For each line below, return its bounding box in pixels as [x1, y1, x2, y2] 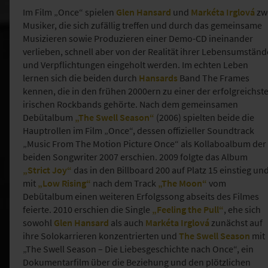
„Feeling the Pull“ [152, 203, 224, 215]
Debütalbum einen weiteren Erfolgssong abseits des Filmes [23, 190, 259, 202]
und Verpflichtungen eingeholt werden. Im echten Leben [23, 58, 248, 71]
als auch [109, 216, 145, 229]
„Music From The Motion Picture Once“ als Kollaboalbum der [23, 137, 266, 150]
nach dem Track [91, 176, 158, 189]
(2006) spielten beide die [154, 111, 254, 123]
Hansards [139, 71, 178, 84]
